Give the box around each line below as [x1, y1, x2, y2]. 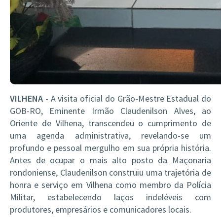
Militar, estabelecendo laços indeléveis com [10, 191, 211, 203]
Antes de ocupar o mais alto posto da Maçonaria [10, 154, 211, 166]
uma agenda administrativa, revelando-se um [10, 130, 211, 141]
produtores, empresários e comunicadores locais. [10, 204, 191, 215]
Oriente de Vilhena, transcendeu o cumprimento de [10, 117, 211, 129]
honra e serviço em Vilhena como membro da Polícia [10, 179, 211, 190]
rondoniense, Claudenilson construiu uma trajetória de [10, 167, 211, 178]
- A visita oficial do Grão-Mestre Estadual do [43, 93, 211, 104]
